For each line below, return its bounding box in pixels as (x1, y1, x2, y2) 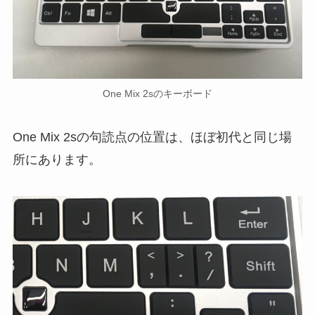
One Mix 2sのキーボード (103, 87, 212, 99)
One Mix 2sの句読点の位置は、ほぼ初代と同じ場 (12, 129, 292, 144)
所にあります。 (12, 152, 101, 167)
